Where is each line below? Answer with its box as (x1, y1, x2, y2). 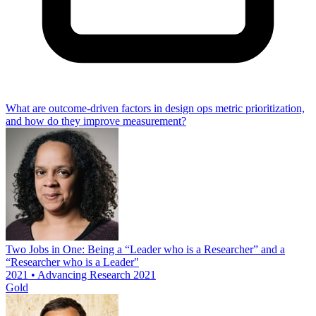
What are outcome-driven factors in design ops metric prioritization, (6, 102, 305, 115)
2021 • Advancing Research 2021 (6, 269, 156, 281)
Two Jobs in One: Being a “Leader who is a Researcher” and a (6, 243, 285, 256)
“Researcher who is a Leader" (6, 256, 139, 269)
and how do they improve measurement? (6, 115, 186, 128)
